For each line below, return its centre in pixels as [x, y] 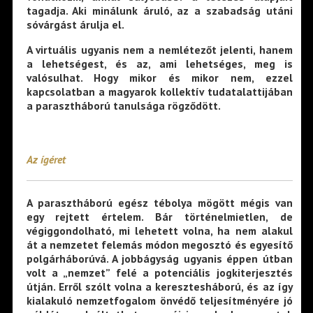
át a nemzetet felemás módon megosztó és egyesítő [159, 245]
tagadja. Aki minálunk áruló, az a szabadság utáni [159, 11]
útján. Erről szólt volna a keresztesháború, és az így [159, 287]
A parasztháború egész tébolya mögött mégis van [159, 203]
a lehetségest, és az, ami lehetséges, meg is [159, 63]
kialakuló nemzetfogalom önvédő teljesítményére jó [159, 301]
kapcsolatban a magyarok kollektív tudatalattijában [159, 91]
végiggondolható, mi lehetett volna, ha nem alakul [159, 231]
